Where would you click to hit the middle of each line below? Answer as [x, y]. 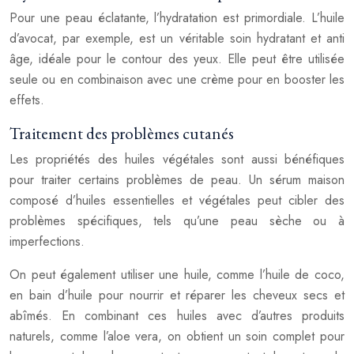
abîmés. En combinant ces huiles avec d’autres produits [177, 316]
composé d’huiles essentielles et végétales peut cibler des [177, 200]
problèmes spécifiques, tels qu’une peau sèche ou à [177, 221]
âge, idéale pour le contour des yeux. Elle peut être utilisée [177, 59]
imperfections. [47, 241]
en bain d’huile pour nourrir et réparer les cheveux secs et [177, 295]
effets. [27, 100]
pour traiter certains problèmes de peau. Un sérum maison [177, 180]
